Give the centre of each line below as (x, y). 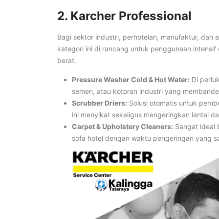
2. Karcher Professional (124, 16)
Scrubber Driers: (99, 103)
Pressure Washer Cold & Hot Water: (131, 80)
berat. (67, 61)
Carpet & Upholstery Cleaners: (122, 127)
